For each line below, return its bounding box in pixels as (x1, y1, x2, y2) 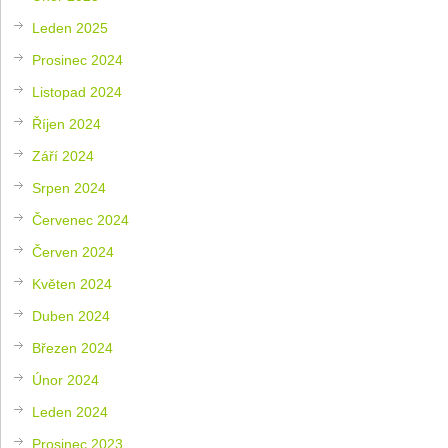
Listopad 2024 (32, 83, 123, 100)
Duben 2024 (32, 307, 111, 324)
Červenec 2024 (32, 211, 130, 228)
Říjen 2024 (32, 115, 102, 132)
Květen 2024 (32, 275, 113, 292)
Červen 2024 (32, 243, 115, 260)
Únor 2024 (32, 371, 100, 388)
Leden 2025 (32, 19, 109, 36)
